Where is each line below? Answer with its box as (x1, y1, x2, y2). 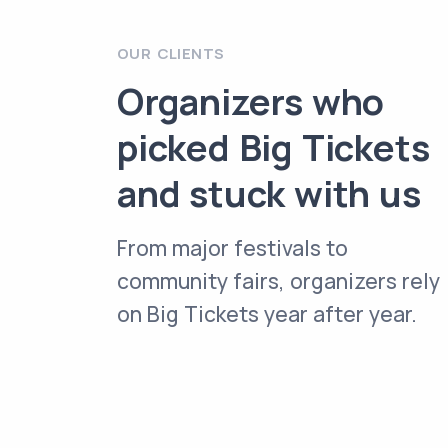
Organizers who (117, 77, 385, 126)
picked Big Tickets (117, 123, 430, 172)
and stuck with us (117, 169, 421, 218)
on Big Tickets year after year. (117, 300, 417, 328)
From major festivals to (117, 234, 348, 262)
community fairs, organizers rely (117, 267, 440, 295)
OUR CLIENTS (117, 43, 225, 64)
